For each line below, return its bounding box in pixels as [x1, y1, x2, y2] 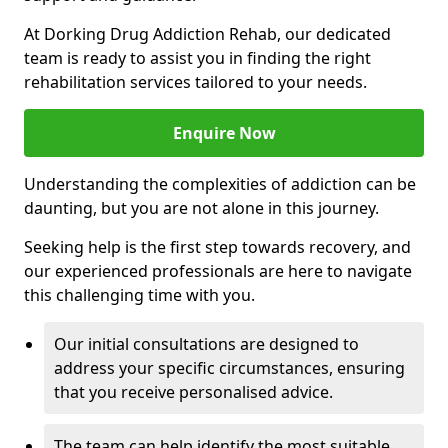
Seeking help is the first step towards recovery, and [24, 236, 411, 258]
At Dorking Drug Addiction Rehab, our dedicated [24, 23, 391, 45]
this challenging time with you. [24, 284, 255, 306]
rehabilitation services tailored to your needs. [24, 71, 367, 93]
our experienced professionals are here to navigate [24, 260, 412, 282]
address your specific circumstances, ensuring [54, 357, 405, 379]
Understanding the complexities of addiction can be [24, 173, 416, 195]
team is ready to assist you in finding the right [24, 47, 371, 69]
